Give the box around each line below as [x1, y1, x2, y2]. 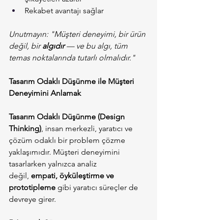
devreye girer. [9, 194, 56, 204]
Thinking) [9, 124, 41, 134]
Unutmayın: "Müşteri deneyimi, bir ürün [9, 29, 147, 39]
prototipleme [9, 183, 55, 192]
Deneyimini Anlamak [9, 88, 81, 98]
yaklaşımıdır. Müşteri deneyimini [9, 147, 122, 157]
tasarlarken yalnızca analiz [9, 159, 99, 169]
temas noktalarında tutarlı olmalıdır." [9, 53, 135, 63]
